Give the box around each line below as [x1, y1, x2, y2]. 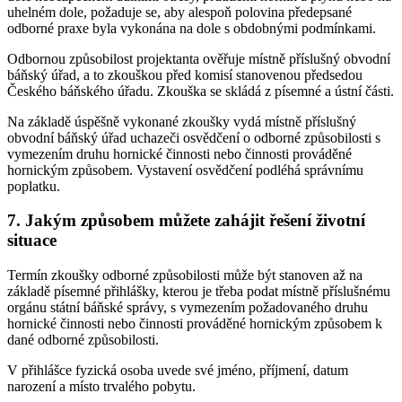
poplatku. [7, 178, 60, 194]
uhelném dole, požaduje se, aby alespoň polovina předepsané [7, 4, 352, 20]
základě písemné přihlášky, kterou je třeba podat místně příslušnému [7, 284, 390, 300]
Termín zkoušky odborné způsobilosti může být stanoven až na [7, 267, 363, 284]
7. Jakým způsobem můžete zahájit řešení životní [7, 211, 365, 231]
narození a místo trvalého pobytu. [7, 379, 196, 395]
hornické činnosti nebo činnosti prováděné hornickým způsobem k [7, 316, 382, 332]
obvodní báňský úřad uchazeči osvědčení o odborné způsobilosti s [7, 129, 380, 145]
